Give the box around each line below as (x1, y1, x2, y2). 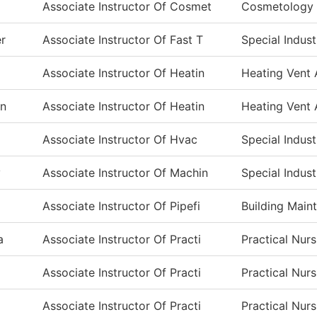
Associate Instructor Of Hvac (42, 132, 197, 146)
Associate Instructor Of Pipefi (42, 199, 200, 213)
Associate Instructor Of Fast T (42, 33, 203, 47)
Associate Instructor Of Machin (42, 166, 208, 180)
